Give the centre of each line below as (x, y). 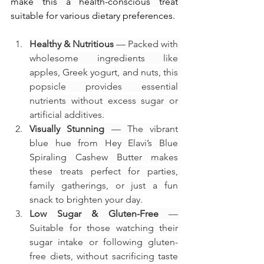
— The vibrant (141, 128)
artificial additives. (67, 114)
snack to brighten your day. (86, 199)
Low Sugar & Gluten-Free (94, 213)
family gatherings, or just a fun (104, 185)
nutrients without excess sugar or (104, 100)
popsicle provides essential (104, 86)
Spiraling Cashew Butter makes (104, 157)
